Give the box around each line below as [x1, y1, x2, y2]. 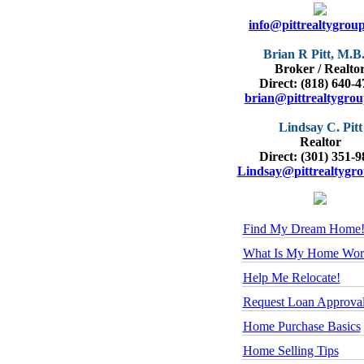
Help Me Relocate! [242, 271, 340, 284]
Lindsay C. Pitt [278, 120, 362, 134]
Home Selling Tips [242, 344, 339, 357]
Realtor [299, 135, 341, 149]
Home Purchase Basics [242, 319, 361, 333]
